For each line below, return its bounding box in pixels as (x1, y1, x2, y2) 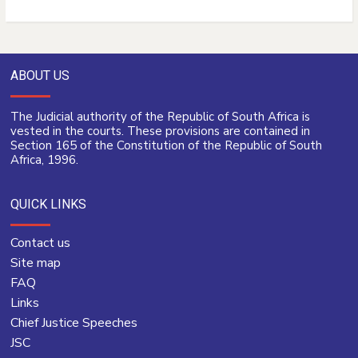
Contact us (10, 234, 70, 253)
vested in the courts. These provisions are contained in (10, 123, 310, 140)
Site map (10, 254, 61, 272)
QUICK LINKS (10, 197, 86, 213)
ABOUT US (10, 68, 70, 84)
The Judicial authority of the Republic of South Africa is (10, 109, 310, 125)
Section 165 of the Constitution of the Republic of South (10, 137, 322, 154)
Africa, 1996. (10, 152, 78, 169)
